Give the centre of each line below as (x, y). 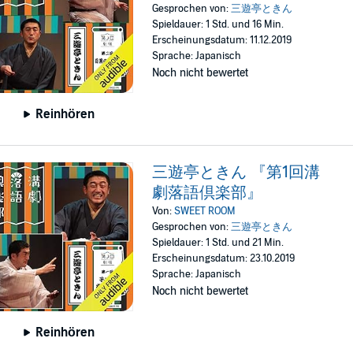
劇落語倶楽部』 (208, 193)
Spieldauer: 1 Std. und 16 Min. (218, 24)
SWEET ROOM (205, 211)
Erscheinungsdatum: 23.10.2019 (224, 258)
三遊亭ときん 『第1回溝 (236, 172)
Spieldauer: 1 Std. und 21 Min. (218, 242)
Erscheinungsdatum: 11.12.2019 (222, 40)
